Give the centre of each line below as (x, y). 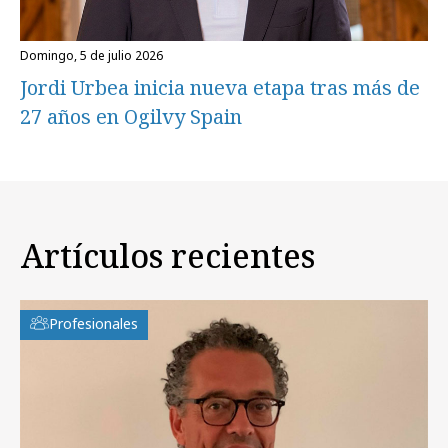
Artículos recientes (167, 256)
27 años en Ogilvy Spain (131, 116)
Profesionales (93, 324)
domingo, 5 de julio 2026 (96, 55)
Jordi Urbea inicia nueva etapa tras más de (220, 87)
